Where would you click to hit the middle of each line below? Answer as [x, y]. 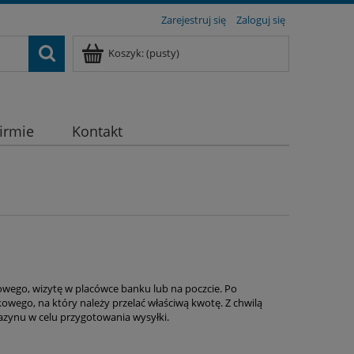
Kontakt [97, 132]
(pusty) [163, 53]
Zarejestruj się [194, 20]
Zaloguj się [261, 20]
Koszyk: [126, 53]
